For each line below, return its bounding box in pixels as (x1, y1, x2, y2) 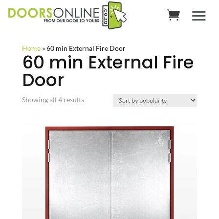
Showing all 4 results (22, 95, 84, 104)
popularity (83, 117, 115, 126)
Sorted (83, 95, 104, 103)
